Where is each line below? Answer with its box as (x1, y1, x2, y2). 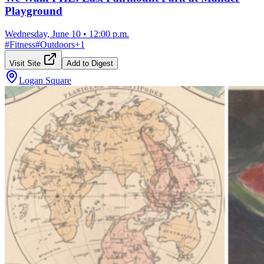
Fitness (9, 39, 35, 49)
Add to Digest (67, 58, 113, 68)
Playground (5, 5, 62, 18)
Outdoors (40, 39, 75, 49)
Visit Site (9, 58, 43, 68)
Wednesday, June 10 (5, 28, 81, 39)
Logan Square (19, 75, 71, 85)
